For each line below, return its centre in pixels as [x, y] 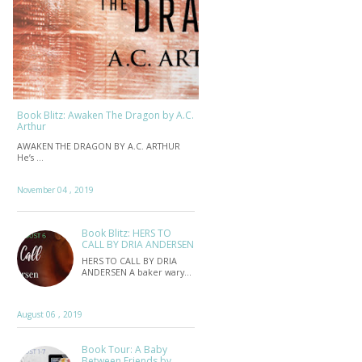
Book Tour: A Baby [124, 349]
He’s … [30, 158]
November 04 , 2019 [55, 190]
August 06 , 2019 [50, 314]
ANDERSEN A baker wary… [137, 271]
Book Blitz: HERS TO [126, 234]
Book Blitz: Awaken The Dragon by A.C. [105, 115]
